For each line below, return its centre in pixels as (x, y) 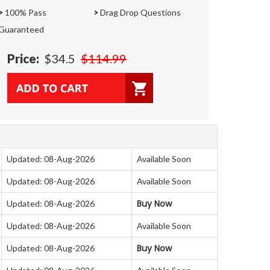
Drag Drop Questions (140, 12)
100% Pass (25, 12)
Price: (23, 58)
